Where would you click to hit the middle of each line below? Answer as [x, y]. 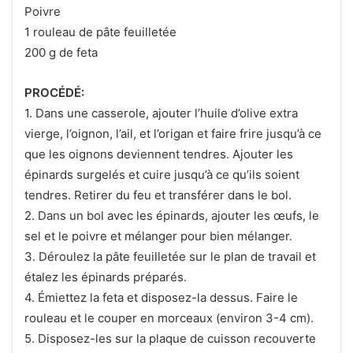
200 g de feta [61, 53]
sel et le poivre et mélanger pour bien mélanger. [158, 236]
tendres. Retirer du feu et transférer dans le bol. [158, 195]
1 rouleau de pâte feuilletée [100, 32]
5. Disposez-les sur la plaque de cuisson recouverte [170, 339]
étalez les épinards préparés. [106, 277]
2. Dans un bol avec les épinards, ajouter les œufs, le [172, 216]
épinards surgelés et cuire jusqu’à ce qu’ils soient [162, 175]
